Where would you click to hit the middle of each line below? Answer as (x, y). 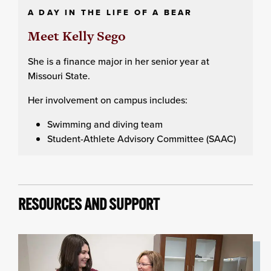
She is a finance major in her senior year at (119, 61)
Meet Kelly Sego (77, 36)
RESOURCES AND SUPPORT (89, 204)
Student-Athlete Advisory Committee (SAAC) (142, 138)
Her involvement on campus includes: (108, 100)
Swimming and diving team (105, 124)
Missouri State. (59, 75)
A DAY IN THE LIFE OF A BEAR (110, 12)
